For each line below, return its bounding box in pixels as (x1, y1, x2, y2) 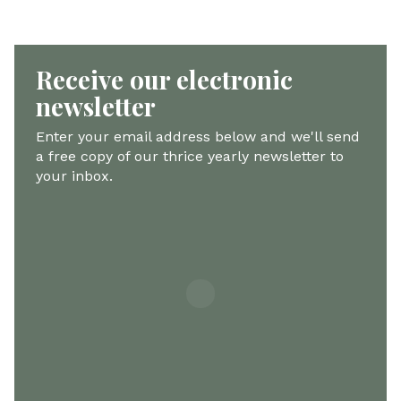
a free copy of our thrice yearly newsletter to (36, 148, 344, 166)
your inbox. (36, 167, 113, 185)
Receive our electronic (36, 63, 293, 97)
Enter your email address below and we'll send (36, 128, 360, 146)
